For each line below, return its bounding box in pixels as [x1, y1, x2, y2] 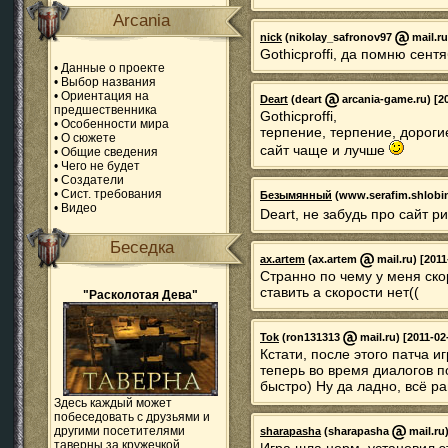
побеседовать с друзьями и [54, 410, 210, 424]
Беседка [110, 238, 174, 257]
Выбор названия [61, 75, 156, 89]
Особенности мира [61, 117, 169, 131]
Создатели [61, 173, 124, 187]
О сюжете [61, 131, 116, 145]
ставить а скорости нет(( [260, 284, 419, 300]
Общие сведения [61, 145, 158, 159]
